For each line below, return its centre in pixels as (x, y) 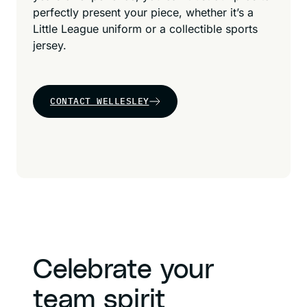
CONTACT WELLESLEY (100, 101)
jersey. (50, 45)
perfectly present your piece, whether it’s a (143, 12)
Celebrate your (124, 270)
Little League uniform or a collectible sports (145, 29)
